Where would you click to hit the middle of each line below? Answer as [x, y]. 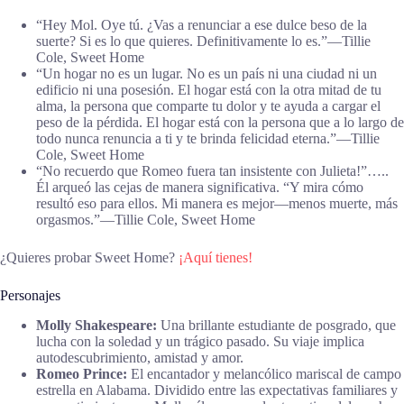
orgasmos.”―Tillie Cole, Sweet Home [146, 219]
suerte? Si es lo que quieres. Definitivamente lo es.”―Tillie [203, 41]
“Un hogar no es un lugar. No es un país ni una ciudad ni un [207, 73]
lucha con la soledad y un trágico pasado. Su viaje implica [200, 341]
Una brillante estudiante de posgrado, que [276, 325]
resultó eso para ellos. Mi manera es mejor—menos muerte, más [217, 203]
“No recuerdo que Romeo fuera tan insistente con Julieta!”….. [212, 170]
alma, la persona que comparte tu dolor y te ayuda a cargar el [208, 106]
